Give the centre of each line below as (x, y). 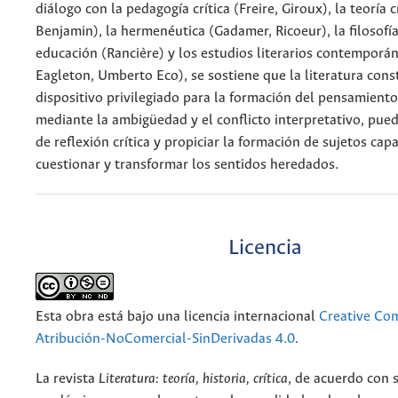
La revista (67, 379)
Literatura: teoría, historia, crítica (193, 379)
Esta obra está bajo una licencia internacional (177, 317)
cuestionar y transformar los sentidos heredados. (187, 164)
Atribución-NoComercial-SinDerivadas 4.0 (165, 339)
